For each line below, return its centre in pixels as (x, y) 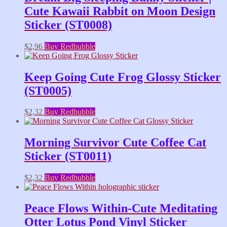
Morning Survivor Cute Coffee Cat (115, 143)
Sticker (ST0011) (68, 156)
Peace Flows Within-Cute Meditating (121, 209)
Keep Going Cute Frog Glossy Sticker (123, 77)
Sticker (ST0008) (68, 25)
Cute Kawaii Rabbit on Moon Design (120, 11)
